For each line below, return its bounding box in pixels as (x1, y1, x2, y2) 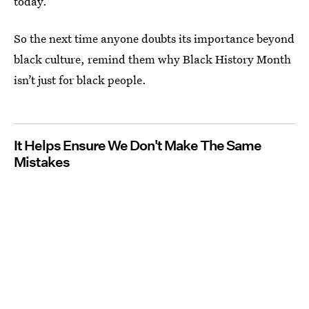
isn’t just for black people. (14, 72, 146, 88)
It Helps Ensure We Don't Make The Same (14, 137, 261, 154)
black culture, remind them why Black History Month (14, 51, 291, 67)
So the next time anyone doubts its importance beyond (14, 30, 295, 46)
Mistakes (14, 154, 70, 170)
